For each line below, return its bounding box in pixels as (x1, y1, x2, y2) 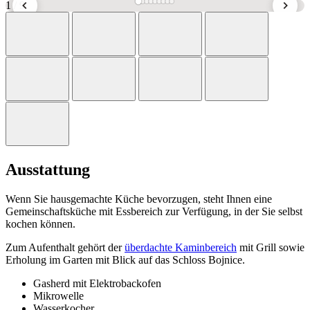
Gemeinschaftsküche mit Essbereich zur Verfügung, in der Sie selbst (6, 205, 302, 217)
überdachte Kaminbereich (125, 241, 237, 253)
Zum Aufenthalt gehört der (6, 241, 125, 253)
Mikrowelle (33, 289, 84, 302)
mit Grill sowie (237, 241, 304, 253)
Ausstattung (6, 160, 90, 179)
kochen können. (6, 217, 75, 230)
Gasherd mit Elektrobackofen (33, 277, 161, 289)
